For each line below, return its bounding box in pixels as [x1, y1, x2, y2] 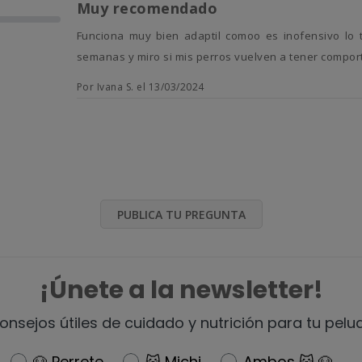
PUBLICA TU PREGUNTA [116, 207, 246, 223]
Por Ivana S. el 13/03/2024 [76, 80, 204, 95]
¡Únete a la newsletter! [39, 273, 323, 308]
